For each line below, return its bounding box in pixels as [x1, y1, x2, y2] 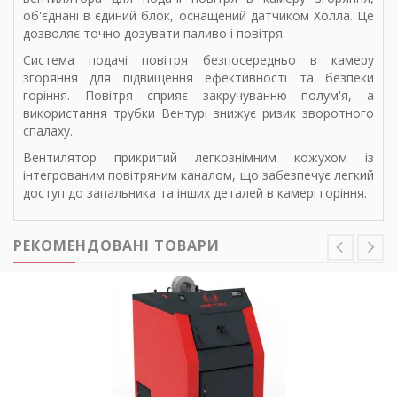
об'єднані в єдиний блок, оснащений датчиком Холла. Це [23, 7, 374, 25]
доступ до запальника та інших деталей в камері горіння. [23, 184, 367, 202]
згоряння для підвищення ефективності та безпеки [23, 69, 374, 87]
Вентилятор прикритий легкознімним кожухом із [23, 149, 374, 167]
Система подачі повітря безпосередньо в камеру [23, 51, 374, 69]
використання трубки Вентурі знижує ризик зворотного [23, 105, 374, 122]
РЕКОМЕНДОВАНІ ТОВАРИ [13, 236, 220, 256]
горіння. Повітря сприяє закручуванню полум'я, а [23, 87, 374, 105]
